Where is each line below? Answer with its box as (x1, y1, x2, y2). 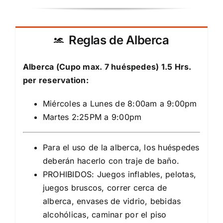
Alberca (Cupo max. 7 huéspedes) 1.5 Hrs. (22, 61, 192, 72)
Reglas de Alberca (68, 32, 169, 47)
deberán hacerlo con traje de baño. (42, 155, 180, 166)
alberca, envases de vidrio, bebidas (42, 196, 181, 206)
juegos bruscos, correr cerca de (42, 182, 167, 193)
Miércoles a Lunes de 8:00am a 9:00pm (42, 98, 197, 109)
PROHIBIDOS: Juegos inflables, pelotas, (42, 169, 197, 179)
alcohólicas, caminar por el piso (42, 209, 167, 220)
